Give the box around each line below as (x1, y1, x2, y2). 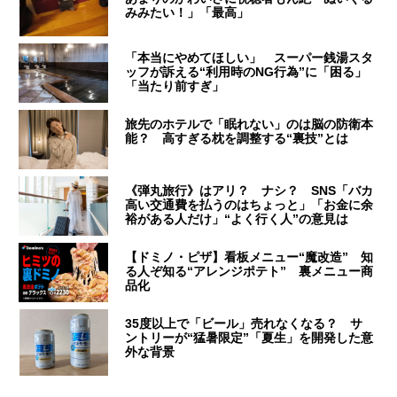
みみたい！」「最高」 (125, 5, 250, 20)
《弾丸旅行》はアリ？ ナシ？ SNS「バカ (125, 183, 374, 198)
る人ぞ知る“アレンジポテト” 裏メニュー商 (125, 264, 374, 279)
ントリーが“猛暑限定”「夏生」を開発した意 (125, 331, 374, 346)
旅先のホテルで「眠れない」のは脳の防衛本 (125, 117, 374, 132)
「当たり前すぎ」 (125, 79, 225, 94)
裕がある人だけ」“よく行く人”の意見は (125, 212, 349, 227)
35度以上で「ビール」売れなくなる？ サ (125, 316, 363, 331)
